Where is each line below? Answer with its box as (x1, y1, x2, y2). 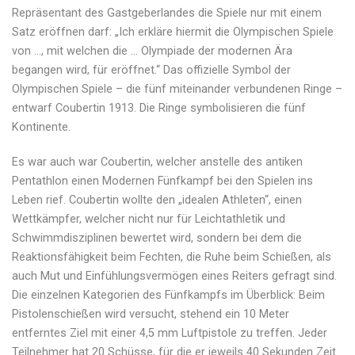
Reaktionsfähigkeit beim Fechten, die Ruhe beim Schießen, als (12, 250, 331, 264)
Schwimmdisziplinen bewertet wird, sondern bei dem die (12, 231, 302, 245)
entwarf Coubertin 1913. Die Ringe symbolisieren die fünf (12, 101, 306, 115)
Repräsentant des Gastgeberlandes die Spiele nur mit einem (12, 6, 322, 20)
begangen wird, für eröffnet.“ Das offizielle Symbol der (12, 63, 291, 77)
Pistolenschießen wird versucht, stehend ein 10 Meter (12, 307, 289, 321)
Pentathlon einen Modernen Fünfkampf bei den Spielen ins (12, 174, 313, 188)
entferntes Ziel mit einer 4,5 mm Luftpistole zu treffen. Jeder (12, 326, 327, 340)
